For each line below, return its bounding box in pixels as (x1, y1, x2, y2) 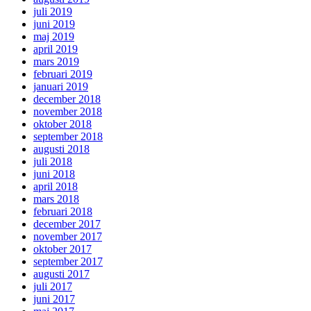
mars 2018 (33, 192, 79, 205)
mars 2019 (33, 55, 79, 67)
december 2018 (33, 92, 101, 105)
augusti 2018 (33, 142, 90, 155)
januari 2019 (33, 80, 88, 92)
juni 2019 (33, 17, 75, 30)
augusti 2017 (33, 267, 90, 280)
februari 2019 (33, 67, 92, 80)
